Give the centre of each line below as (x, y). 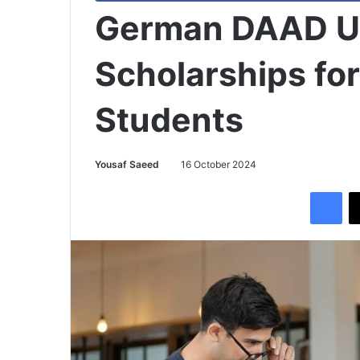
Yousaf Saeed (127, 164)
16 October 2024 (219, 164)
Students (169, 120)
